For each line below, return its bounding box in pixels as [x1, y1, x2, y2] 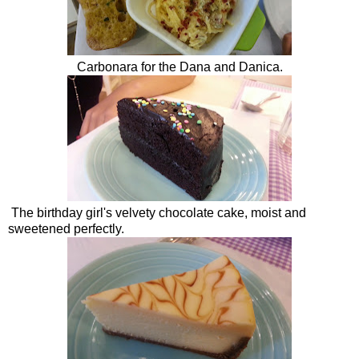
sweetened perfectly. [8, 221, 124, 236]
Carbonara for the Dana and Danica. [76, 59, 283, 74]
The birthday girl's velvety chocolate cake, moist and [8, 205, 306, 220]
